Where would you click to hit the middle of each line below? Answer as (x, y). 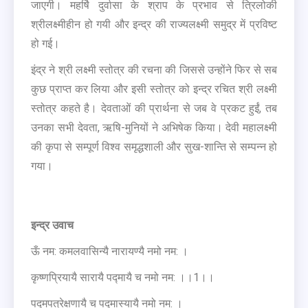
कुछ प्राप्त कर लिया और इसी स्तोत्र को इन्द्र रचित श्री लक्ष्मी (154, 89)
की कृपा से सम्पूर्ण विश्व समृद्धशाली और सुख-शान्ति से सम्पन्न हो (154, 146)
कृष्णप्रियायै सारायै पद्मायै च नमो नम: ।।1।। (123, 277)
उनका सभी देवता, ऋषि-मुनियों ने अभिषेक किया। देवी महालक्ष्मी (154, 127)
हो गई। (45, 43)
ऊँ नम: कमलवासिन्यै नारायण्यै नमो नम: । (110, 251)
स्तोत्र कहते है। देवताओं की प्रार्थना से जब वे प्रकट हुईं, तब (154, 108)
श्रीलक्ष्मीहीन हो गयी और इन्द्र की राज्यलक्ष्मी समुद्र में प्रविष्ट (154, 24)
